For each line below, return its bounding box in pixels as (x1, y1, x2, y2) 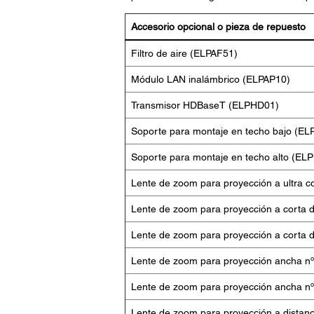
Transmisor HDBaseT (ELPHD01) (130, 100, 279, 111)
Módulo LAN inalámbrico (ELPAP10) (130, 74, 290, 85)
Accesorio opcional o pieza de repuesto (130, 21, 306, 32)
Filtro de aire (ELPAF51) (130, 48, 238, 59)
